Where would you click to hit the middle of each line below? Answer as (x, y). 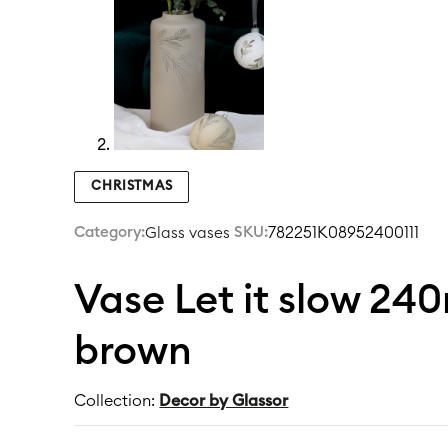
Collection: (117, 400)
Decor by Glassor (224, 400)
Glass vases (188, 233)
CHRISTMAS (132, 186)
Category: (110, 232)
